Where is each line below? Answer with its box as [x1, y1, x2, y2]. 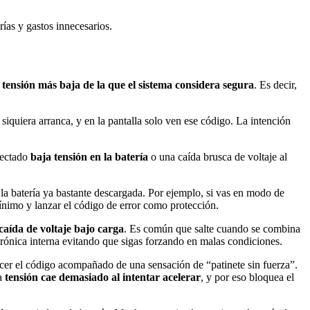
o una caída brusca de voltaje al [148, 150, 287, 163]
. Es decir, [254, 78, 297, 91]
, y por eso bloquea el [201, 271, 294, 283]
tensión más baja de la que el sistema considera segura [2, 78, 254, 91]
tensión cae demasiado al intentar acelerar [5, 271, 201, 283]
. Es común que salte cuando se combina [124, 222, 300, 235]
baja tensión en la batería [30, 150, 148, 163]
